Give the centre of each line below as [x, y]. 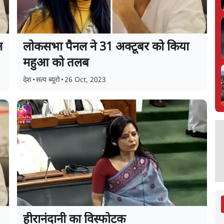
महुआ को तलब [56, 63]
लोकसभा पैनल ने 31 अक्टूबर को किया [106, 47]
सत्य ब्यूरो [48, 80]
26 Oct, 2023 [85, 80]
